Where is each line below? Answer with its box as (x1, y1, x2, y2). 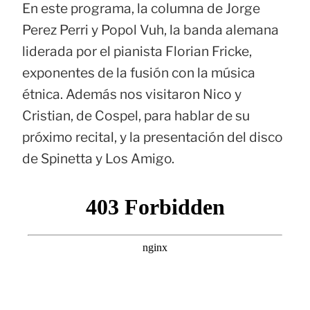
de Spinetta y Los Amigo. (22, 149, 174, 167)
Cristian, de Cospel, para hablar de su (22, 107, 250, 124)
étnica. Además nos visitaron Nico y (22, 85, 241, 102)
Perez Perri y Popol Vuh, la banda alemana (22, 21, 279, 38)
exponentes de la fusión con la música (22, 64, 255, 81)
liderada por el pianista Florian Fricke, (22, 42, 252, 60)
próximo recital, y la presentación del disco (22, 128, 283, 145)
